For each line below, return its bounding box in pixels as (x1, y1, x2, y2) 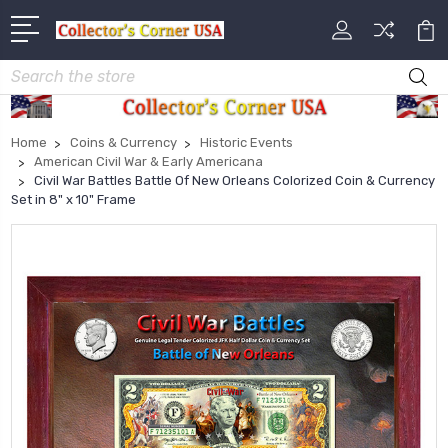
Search (11, 62, 57, 80)
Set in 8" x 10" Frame (11, 192, 136, 208)
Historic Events (200, 135, 293, 151)
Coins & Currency (70, 135, 177, 151)
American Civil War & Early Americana (34, 154, 263, 170)
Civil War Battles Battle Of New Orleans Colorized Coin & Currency (34, 173, 435, 189)
